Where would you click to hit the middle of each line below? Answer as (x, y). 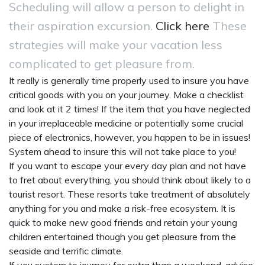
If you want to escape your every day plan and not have (127, 166)
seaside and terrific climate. (66, 251)
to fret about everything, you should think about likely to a (130, 180)
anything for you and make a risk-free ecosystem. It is (122, 208)
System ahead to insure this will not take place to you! (122, 151)
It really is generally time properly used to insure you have (129, 80)
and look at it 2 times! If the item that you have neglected (130, 109)
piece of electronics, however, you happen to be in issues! (130, 137)
